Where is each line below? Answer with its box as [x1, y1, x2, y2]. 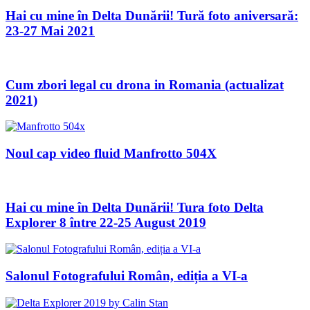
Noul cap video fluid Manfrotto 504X [6, 146, 217, 161]
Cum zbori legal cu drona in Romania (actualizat [6, 77, 284, 92]
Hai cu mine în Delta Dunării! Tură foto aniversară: [6, 8, 298, 24]
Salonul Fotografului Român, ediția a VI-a [6, 268, 248, 283]
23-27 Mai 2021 [6, 24, 95, 39]
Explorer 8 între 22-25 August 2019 [6, 215, 206, 230]
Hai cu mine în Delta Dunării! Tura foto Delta [6, 199, 264, 215]
